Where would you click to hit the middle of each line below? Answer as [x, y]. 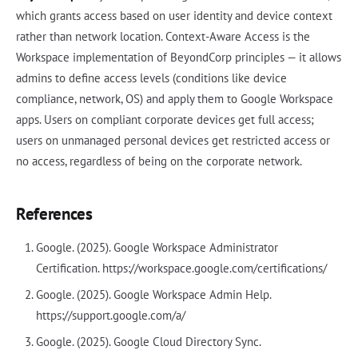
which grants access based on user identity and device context [174, 16]
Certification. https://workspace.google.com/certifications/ [181, 268]
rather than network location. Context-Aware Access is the [163, 37]
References [54, 214]
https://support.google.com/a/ [110, 316]
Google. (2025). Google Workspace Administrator [157, 248]
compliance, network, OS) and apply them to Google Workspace [175, 99]
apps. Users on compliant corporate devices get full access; [165, 120]
